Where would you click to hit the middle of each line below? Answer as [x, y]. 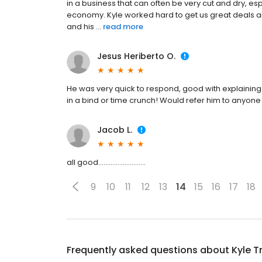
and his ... [84, 27]
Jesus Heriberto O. [136, 56]
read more [123, 27]
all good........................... [106, 162]
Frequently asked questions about [149, 250]
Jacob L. [115, 130]
